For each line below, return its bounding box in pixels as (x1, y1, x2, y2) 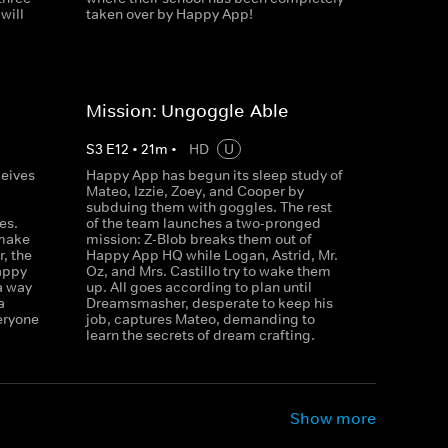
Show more (290, 408, 376, 428)
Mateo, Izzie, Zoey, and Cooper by (85, 182, 304, 200)
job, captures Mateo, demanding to (85, 310, 315, 328)
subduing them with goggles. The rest (85, 198, 332, 216)
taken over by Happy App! (85, 5, 253, 23)
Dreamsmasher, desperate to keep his (85, 294, 333, 312)
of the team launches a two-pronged (85, 214, 321, 232)
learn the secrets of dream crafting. (85, 326, 315, 344)
